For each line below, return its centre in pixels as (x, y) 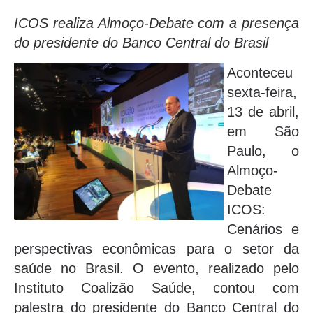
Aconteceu (260, 72)
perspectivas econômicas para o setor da (156, 248)
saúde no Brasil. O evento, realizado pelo (156, 268)
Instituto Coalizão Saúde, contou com (156, 287)
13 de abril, (263, 111)
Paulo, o (263, 151)
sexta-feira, (262, 92)
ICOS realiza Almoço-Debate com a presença (156, 23)
